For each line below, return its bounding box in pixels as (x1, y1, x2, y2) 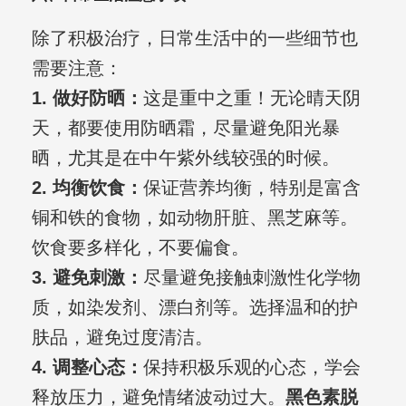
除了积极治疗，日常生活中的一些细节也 (31, 28, 358, 49)
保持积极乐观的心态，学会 (142, 357, 361, 378)
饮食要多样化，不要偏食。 (31, 237, 249, 258)
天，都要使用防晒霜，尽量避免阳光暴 (31, 118, 340, 139)
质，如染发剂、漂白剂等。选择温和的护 (31, 297, 358, 318)
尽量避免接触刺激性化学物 (142, 267, 361, 288)
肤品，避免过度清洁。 (31, 327, 213, 348)
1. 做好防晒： (31, 88, 143, 109)
